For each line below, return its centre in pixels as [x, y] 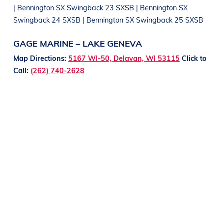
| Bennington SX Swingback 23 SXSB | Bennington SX [100, 7]
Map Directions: [41, 58]
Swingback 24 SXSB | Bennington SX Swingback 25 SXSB [108, 19]
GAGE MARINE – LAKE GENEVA [77, 43]
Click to [194, 58]
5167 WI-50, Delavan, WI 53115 [124, 58]
